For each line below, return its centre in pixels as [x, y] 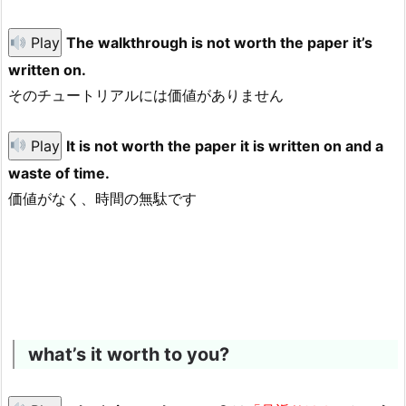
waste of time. [59, 173]
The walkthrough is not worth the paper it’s [220, 43]
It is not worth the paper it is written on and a [225, 145]
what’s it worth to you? [129, 354]
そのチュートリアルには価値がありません [146, 96]
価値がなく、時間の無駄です [102, 198]
